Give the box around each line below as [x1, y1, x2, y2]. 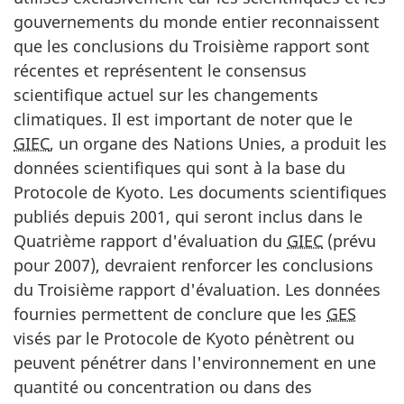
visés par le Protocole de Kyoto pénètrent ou [14, 326, 354, 349]
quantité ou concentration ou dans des [14, 375, 312, 398]
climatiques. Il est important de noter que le [14, 107, 353, 130]
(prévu [323, 229, 376, 252]
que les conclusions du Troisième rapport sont [14, 34, 370, 57]
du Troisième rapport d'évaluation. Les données [14, 278, 381, 300]
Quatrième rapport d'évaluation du [14, 229, 287, 252]
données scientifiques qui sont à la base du [14, 156, 345, 179]
